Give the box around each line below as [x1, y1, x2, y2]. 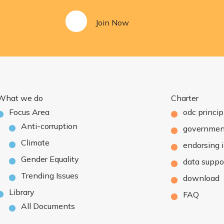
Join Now [95, 17, 129, 27]
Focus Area [8, 107, 49, 117]
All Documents [20, 201, 75, 211]
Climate [20, 137, 49, 147]
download [183, 173, 220, 183]
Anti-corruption [20, 121, 77, 131]
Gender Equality [20, 154, 79, 164]
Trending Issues [20, 170, 78, 180]
